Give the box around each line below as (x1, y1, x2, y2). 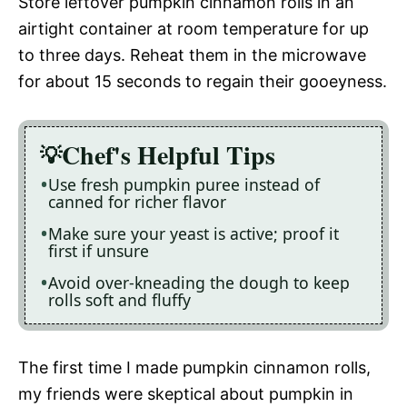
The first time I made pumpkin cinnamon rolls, (18, 357, 371, 377)
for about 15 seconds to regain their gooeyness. (18, 72, 387, 92)
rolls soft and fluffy (48, 289, 191, 312)
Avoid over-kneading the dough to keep (48, 272, 350, 294)
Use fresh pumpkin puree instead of (48, 174, 320, 196)
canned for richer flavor (48, 191, 226, 213)
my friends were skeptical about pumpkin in (18, 383, 353, 403)
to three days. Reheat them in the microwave (18, 45, 366, 65)
